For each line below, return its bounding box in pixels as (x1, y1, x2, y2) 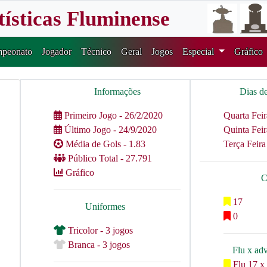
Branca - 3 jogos (66, 240, 130, 250)
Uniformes (85, 201, 125, 212)
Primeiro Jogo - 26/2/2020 (62, 110, 163, 120)
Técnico (81, 46, 112, 57)
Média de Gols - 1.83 (66, 139, 145, 149)
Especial (182, 46, 217, 57)
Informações (94, 86, 141, 97)
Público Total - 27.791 (68, 153, 152, 163)
